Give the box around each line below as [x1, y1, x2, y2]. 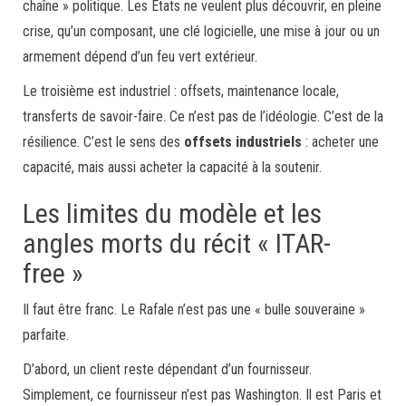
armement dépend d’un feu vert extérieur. [23, 47, 257, 65]
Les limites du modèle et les [23, 197, 322, 229]
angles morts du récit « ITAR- [23, 227, 331, 259]
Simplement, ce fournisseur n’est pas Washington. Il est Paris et [23, 385, 382, 403]
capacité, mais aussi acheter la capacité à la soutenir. [23, 158, 322, 176]
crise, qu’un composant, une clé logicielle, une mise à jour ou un [23, 22, 380, 40]
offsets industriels [184, 132, 302, 150]
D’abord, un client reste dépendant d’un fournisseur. [23, 360, 312, 378]
